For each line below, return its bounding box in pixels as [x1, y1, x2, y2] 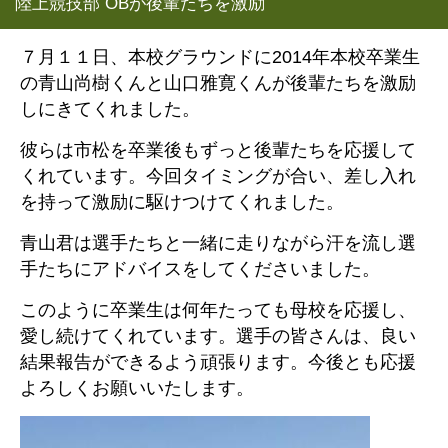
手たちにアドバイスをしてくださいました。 [20, 259, 380, 279]
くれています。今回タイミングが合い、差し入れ [20, 166, 416, 186]
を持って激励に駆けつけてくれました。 [20, 192, 344, 212]
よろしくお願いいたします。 [20, 378, 254, 398]
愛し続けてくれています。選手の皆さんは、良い [20, 326, 416, 346]
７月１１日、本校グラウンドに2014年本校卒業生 [20, 47, 420, 67]
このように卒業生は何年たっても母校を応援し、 [20, 300, 416, 320]
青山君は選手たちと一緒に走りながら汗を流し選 [20, 233, 416, 253]
